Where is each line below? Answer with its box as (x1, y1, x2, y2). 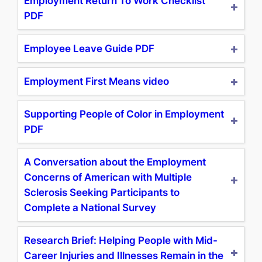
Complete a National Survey (24, 202, 157, 214)
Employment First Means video (24, 75, 170, 88)
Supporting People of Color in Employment (24, 108, 225, 120)
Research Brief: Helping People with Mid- (24, 235, 218, 247)
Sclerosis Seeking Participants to (24, 187, 180, 199)
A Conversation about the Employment (24, 156, 206, 168)
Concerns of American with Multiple (24, 171, 192, 184)
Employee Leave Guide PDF (24, 43, 155, 55)
